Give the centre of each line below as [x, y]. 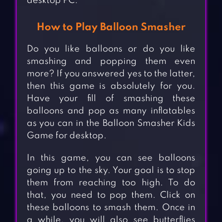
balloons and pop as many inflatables [111, 111]
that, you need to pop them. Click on [111, 195]
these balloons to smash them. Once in [111, 208]
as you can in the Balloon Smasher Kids [111, 124]
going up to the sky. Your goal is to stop [111, 171]
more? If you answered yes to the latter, [111, 74]
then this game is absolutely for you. [111, 86]
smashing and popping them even [111, 62]
